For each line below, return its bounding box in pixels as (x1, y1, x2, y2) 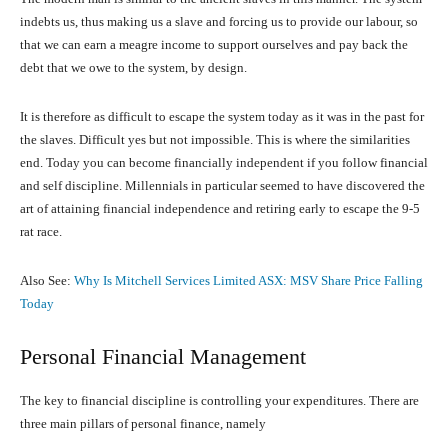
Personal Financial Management (20, 344, 306, 370)
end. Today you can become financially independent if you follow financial (20, 155, 428, 171)
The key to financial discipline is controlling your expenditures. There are (20, 393, 419, 409)
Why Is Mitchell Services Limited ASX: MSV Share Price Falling (74, 273, 423, 289)
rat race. (20, 224, 62, 240)
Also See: (20, 273, 74, 289)
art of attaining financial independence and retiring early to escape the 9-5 (20, 201, 420, 217)
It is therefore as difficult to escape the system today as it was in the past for (20, 109, 424, 125)
